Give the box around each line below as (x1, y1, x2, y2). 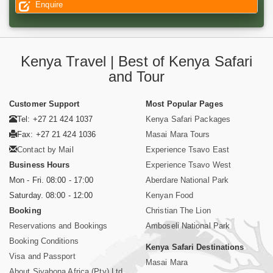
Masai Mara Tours (146, 130, 210, 140)
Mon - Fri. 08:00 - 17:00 (9, 175, 94, 185)
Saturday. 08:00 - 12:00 (9, 191, 93, 200)
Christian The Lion (146, 206, 211, 216)
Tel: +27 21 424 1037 (17, 115, 93, 124)
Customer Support (9, 99, 80, 109)
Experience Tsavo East (146, 145, 230, 155)
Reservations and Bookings (9, 221, 108, 231)
